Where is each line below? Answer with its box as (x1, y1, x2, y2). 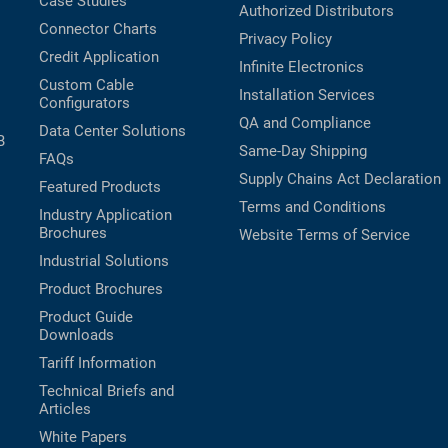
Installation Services (239, 86, 375, 105)
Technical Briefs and (39, 382, 174, 401)
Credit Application (39, 48, 159, 67)
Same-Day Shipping (239, 142, 367, 161)
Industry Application (39, 206, 172, 225)
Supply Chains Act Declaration (239, 170, 441, 189)
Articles (39, 400, 91, 419)
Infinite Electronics (239, 58, 364, 77)
